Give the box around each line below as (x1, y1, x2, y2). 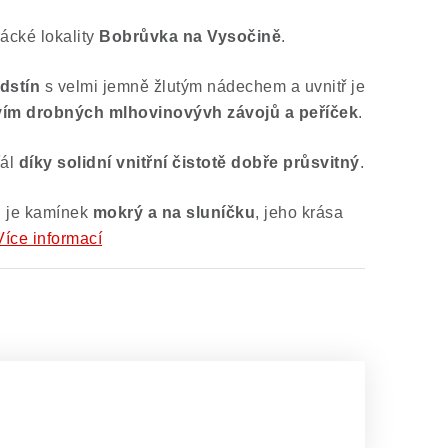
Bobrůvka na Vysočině (99, 28, 281, 45)
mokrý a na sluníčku (92, 204, 255, 221)
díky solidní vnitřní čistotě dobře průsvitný (18, 154, 360, 171)
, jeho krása (255, 204, 343, 221)
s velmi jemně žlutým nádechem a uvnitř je (40, 78, 365, 95)
